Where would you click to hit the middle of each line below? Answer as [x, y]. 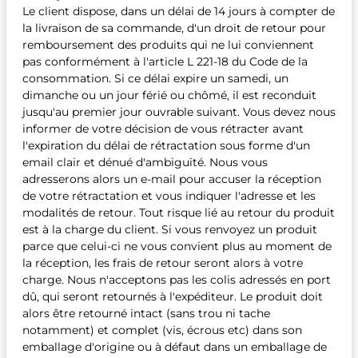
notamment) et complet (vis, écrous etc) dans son [162, 330]
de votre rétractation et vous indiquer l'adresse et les [169, 196]
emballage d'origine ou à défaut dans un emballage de [175, 347]
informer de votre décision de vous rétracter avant [163, 129]
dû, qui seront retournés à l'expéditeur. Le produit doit [173, 296]
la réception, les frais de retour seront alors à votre [163, 263]
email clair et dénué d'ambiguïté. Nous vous [145, 162]
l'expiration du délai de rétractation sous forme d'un [166, 145]
